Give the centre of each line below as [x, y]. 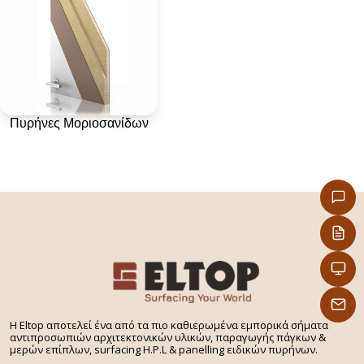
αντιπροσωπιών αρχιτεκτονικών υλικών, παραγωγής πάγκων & [168, 337]
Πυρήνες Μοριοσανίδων [79, 123]
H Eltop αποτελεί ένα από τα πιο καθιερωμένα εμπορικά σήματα [169, 325]
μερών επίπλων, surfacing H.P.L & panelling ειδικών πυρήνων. [164, 349]
